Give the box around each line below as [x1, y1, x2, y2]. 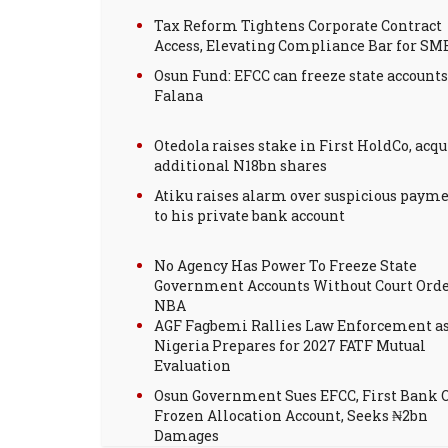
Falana [154, 86, 203, 106]
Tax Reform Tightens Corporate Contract [154, 16, 442, 36]
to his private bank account [154, 206, 345, 226]
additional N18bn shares [154, 156, 327, 176]
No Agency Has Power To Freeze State [154, 256, 417, 276]
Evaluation [154, 356, 231, 376]
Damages [154, 426, 219, 446]
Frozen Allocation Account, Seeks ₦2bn [154, 406, 428, 426]
